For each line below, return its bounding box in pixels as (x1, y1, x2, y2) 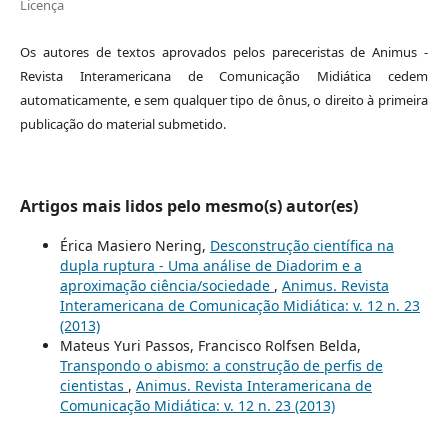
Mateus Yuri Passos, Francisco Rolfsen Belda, (59, 336, 361, 356)
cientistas (59, 376, 128, 396)
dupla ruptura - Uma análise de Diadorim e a (59, 256, 362, 276)
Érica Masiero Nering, (59, 236, 210, 256)
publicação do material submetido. (19, 115, 226, 134)
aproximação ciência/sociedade (59, 276, 274, 296)
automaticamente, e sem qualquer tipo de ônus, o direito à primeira (19, 91, 429, 110)
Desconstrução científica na (209, 236, 394, 256)
